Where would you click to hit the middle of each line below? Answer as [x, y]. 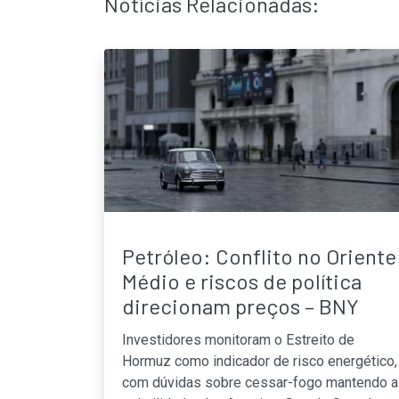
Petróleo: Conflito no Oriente [259, 256]
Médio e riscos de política [242, 281]
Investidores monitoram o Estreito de [238, 339]
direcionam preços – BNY [240, 305]
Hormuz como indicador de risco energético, [260, 361]
